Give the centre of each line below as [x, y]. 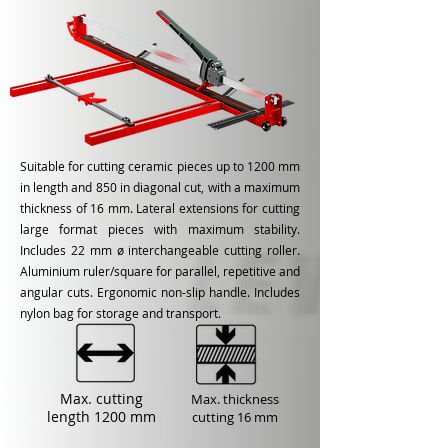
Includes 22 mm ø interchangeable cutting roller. [160, 250]
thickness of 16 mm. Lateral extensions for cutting [160, 208]
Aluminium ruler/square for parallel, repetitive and [160, 271]
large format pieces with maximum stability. [160, 229]
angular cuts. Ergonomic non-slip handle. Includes [160, 292]
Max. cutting [101, 398]
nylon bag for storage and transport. [120, 313]
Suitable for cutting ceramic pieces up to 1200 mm [160, 166]
